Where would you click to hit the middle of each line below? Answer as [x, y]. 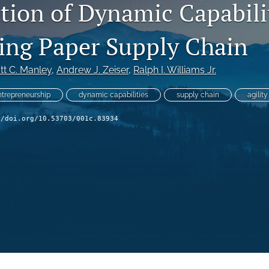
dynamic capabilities [113, 95]
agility [258, 95]
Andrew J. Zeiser [92, 70]
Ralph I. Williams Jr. [175, 70]
